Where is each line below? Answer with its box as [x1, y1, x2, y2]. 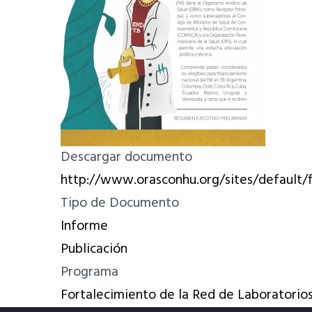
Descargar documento [61, 146, 192, 169]
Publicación [61, 238, 127, 260]
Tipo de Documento [61, 192, 179, 214]
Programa [61, 261, 118, 283]
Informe [61, 215, 108, 237]
